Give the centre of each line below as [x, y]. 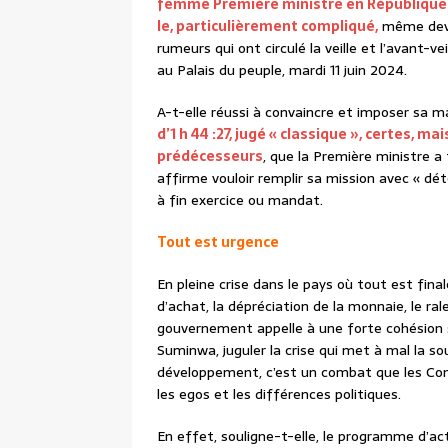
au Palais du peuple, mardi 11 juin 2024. [284, 70]
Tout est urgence [218, 242]
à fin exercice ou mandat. [242, 200]
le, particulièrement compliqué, [267, 26]
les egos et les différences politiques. [281, 394]
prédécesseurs [210, 156]
